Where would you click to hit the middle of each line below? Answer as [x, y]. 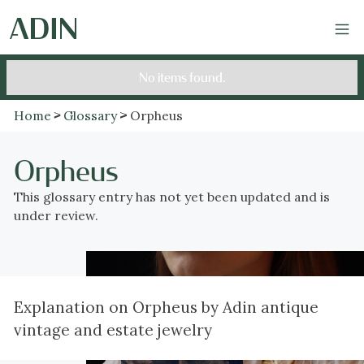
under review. [56, 216]
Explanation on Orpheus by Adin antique [166, 307]
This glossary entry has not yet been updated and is [171, 197]
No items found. [182, 77]
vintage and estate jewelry [113, 329]
